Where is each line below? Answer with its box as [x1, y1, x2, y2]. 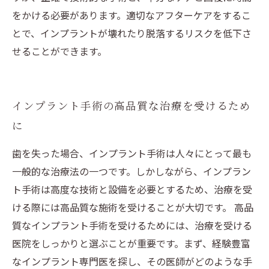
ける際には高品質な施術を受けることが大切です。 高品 [12, 200, 253, 214]
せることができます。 [12, 44, 107, 58]
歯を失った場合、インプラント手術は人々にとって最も [12, 146, 252, 160]
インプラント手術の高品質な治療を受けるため [12, 98, 251, 113]
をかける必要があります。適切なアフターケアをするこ [12, 8, 251, 22]
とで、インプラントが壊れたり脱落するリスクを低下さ [12, 26, 252, 40]
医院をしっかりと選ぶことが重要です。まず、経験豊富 [12, 236, 250, 250]
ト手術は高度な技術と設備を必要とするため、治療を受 [12, 182, 252, 196]
